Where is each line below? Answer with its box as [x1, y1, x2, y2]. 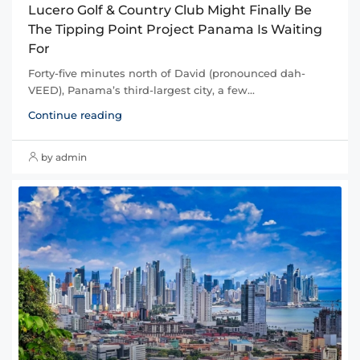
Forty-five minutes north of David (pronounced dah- [28, 66, 305, 80]
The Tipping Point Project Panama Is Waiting [28, 21, 322, 37]
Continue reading [28, 108, 122, 121]
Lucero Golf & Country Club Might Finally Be [28, 2, 312, 18]
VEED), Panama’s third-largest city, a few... [28, 83, 255, 96]
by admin [41, 150, 87, 163]
